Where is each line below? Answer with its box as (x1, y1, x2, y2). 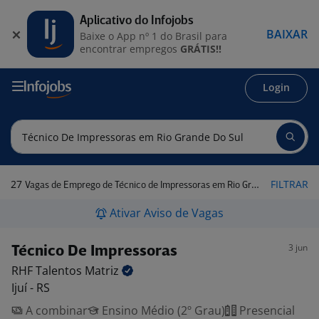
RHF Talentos (11, 263, 85, 278)
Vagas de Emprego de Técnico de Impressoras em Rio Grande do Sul (25, 181, 251, 190)
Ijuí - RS (11, 280, 50, 296)
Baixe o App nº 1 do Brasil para (80, 28, 227, 43)
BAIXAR (266, 26, 308, 42)
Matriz (85, 263, 122, 278)
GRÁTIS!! (180, 41, 221, 56)
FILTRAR (271, 177, 308, 191)
